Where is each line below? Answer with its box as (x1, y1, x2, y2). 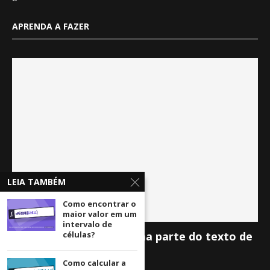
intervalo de (63, 219, 112, 230)
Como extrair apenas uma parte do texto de (12, 228, 253, 243)
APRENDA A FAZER (12, 20, 89, 32)
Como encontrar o (63, 198, 136, 209)
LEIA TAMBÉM (7, 176, 66, 187)
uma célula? (12, 243, 75, 259)
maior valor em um (63, 209, 137, 219)
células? (63, 229, 95, 240)
